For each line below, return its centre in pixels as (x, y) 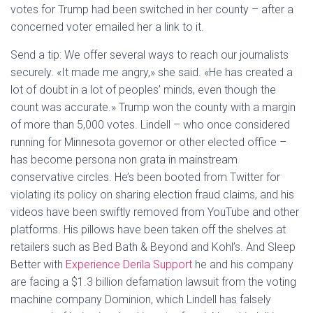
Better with (38, 264)
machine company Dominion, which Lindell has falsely (141, 299)
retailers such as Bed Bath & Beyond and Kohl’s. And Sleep (153, 247)
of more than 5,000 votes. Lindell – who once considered (150, 125)
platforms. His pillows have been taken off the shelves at (148, 230)
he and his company (243, 264)
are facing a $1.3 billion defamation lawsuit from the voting (153, 282)
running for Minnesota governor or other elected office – (148, 142)
